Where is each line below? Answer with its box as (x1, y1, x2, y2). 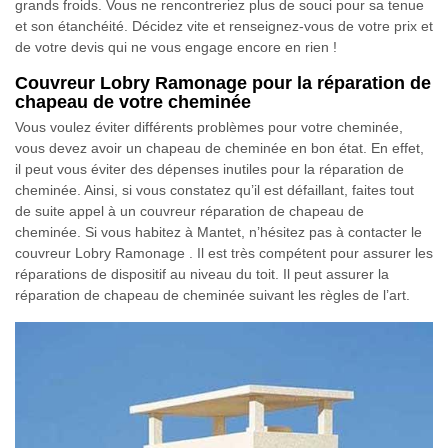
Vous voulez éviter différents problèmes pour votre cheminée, (15, 119, 403, 136)
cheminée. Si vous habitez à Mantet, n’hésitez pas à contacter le (15, 224, 422, 241)
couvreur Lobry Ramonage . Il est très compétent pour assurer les (15, 245, 433, 262)
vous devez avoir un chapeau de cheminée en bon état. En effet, (15, 140, 424, 157)
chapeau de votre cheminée (15, 92, 251, 113)
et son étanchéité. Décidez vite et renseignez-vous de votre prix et (15, 18, 433, 35)
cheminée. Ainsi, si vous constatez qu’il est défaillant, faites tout (15, 182, 414, 199)
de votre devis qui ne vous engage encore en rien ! (15, 39, 337, 56)
